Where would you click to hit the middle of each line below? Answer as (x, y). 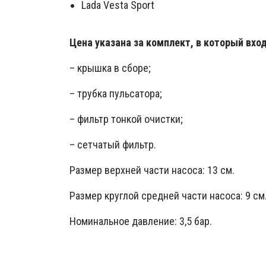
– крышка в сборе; (110, 68)
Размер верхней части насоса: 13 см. (152, 170)
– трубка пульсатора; (116, 94)
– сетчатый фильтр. (113, 145)
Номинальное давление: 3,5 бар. (141, 221)
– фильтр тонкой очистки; (126, 119)
